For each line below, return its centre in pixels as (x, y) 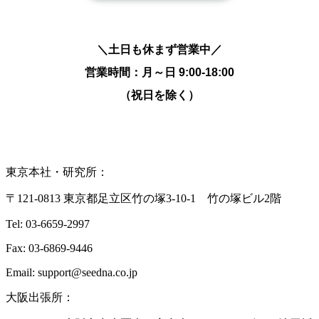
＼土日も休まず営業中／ (159, 50)
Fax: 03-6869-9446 (49, 249)
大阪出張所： (40, 298)
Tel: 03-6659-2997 (48, 224)
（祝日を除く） (159, 95)
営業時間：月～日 (132, 73)
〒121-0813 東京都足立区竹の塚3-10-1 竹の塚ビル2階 (143, 199)
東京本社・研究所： (57, 172)
